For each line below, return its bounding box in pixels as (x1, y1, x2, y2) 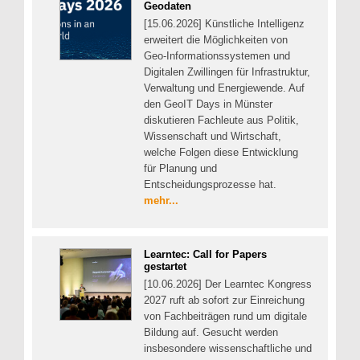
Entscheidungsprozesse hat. (144, 178, 276, 191)
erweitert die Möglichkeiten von (144, 34, 288, 47)
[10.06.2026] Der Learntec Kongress (144, 277, 312, 290)
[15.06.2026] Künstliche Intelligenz (144, 18, 305, 31)
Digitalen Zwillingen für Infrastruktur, (144, 66, 310, 79)
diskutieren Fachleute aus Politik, (144, 114, 299, 127)
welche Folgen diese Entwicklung (144, 146, 298, 159)
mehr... (144, 194, 178, 207)
